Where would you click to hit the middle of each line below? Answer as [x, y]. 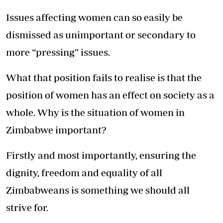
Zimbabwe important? [56, 130]
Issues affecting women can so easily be [94, 17]
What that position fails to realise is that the [104, 78]
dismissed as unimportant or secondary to [101, 35]
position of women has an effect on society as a [110, 95]
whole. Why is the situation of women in [95, 112]
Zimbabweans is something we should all [98, 190]
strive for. [27, 208]
